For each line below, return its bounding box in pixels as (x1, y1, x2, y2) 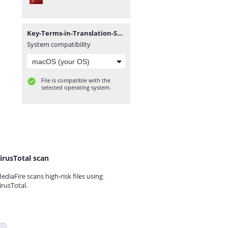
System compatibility (27, 40, 91, 49)
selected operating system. (41, 83, 111, 91)
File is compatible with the (41, 76, 110, 84)
